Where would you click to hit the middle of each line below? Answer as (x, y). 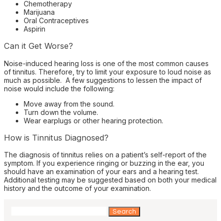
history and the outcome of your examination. (77, 188)
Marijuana (39, 12)
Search (22, 211)
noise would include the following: (59, 88)
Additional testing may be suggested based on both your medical (110, 180)
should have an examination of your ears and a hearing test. (103, 172)
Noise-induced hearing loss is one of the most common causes (106, 63)
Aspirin (35, 29)
